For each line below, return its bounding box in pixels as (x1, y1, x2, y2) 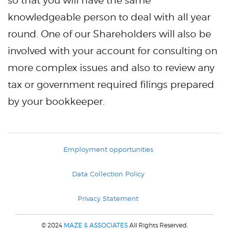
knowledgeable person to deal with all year (8, 11, 211, 23)
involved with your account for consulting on (8, 45, 217, 57)
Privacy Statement (78, 194, 139, 202)
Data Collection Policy (72, 169, 145, 178)
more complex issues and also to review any (8, 62, 215, 74)
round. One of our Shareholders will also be (8, 28, 211, 40)
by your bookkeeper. (8, 96, 105, 107)
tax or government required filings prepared (8, 79, 214, 90)
